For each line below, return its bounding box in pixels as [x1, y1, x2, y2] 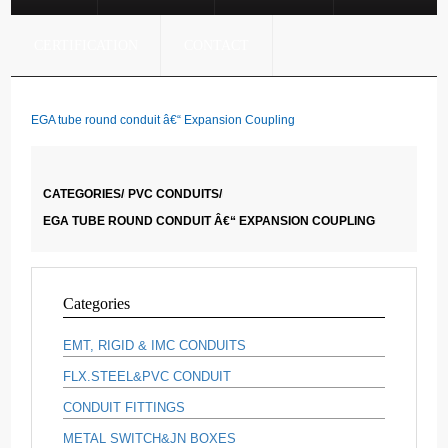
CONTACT [183, 37, 249, 53]
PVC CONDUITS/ [128, 187, 223, 202]
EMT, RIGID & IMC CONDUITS [63, 338, 247, 354]
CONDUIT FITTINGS [63, 400, 186, 416]
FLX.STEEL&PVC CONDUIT [63, 369, 232, 385]
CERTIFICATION [33, 37, 138, 53]
